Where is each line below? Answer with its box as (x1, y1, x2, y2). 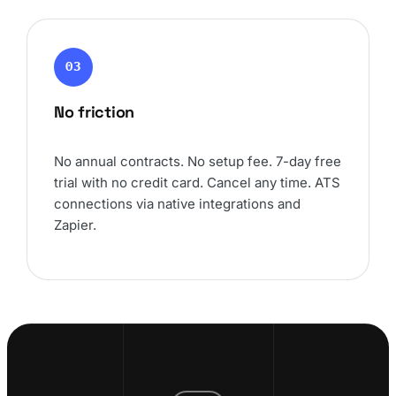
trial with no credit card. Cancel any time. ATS (54, 173, 340, 191)
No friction (54, 101, 135, 122)
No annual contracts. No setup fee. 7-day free (54, 152, 341, 170)
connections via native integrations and (54, 194, 301, 212)
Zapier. (54, 216, 96, 233)
